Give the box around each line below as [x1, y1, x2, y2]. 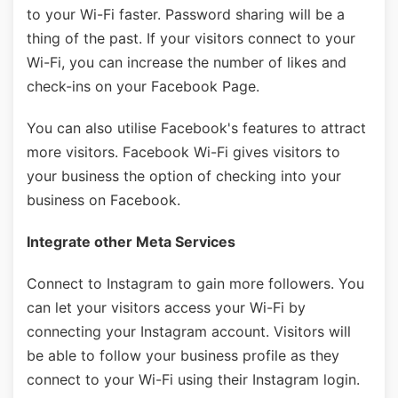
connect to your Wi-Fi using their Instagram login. [27, 370, 360, 388]
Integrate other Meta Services [27, 233, 235, 251]
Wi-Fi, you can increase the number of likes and [27, 53, 346, 71]
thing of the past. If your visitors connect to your [27, 29, 355, 47]
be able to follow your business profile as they [27, 346, 339, 364]
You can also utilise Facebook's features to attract [27, 119, 366, 137]
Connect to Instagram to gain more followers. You [27, 275, 364, 292]
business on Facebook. [27, 191, 180, 209]
